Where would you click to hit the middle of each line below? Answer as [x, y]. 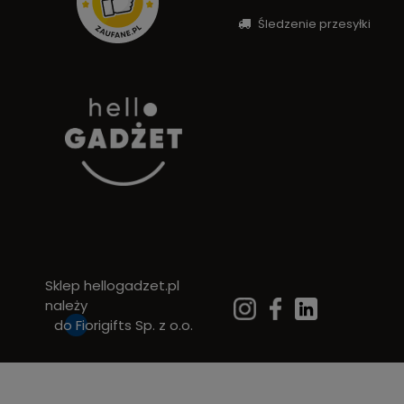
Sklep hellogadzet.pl [112, 285]
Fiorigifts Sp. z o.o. [134, 325]
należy [66, 305]
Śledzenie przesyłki [313, 24]
